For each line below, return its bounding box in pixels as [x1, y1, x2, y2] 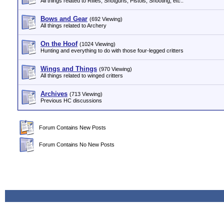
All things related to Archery [40, 22, 106, 28]
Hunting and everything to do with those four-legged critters [40, 47, 183, 53]
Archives [40, 90, 67, 97]
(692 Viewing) [89, 16, 122, 22]
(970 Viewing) [99, 66, 132, 72]
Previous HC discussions [40, 97, 102, 103]
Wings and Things [40, 65, 97, 72]
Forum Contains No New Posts [36, 141, 114, 147]
